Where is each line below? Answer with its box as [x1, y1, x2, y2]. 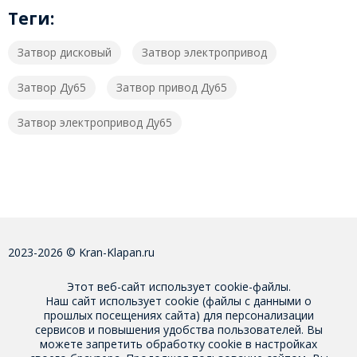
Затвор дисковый [17, 45, 112, 61]
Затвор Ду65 [17, 80, 86, 96]
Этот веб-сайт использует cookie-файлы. [66, 279, 291, 294]
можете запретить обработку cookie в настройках [40, 336, 317, 351]
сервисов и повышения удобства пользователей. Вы [34, 322, 323, 337]
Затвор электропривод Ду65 [17, 115, 172, 131]
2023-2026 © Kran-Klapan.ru [7, 245, 155, 260]
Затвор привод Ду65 [116, 80, 227, 96]
